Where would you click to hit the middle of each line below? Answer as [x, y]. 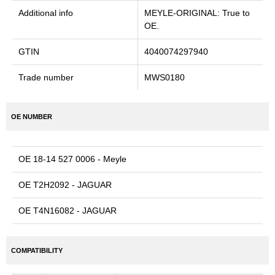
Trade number [46, 77]
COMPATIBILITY [37, 250]
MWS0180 [165, 77]
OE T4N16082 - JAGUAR [68, 211]
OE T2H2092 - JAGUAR [65, 185]
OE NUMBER [32, 117]
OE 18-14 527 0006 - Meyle [72, 159]
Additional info [46, 13]
